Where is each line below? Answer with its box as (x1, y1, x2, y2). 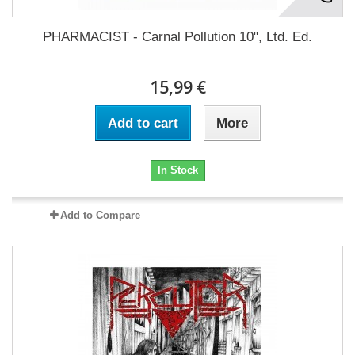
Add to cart (107, 115, 178, 131)
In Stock (157, 163, 198, 176)
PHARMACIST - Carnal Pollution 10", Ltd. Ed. (43, 29, 312, 44)
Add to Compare (59, 208, 140, 221)
